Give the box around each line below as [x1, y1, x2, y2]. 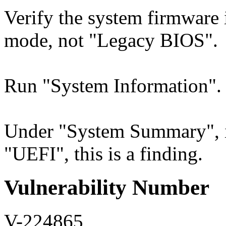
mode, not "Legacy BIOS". [4, 29, 218, 51]
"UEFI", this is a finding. [4, 143, 203, 165]
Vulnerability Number [4, 176, 209, 200]
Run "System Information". [4, 75, 221, 97]
